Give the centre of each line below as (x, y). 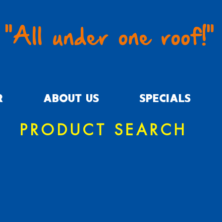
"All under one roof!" (110, 39)
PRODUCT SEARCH (104, 130)
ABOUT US (71, 99)
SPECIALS (165, 99)
